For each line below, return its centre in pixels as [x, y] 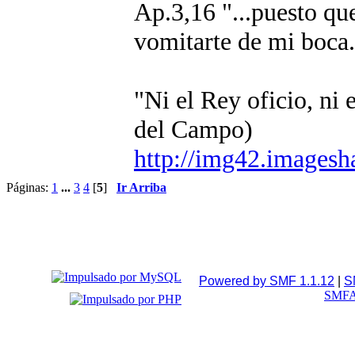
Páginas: [29, 187]
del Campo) [193, 129]
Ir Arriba [141, 187]
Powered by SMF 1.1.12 [267, 281]
